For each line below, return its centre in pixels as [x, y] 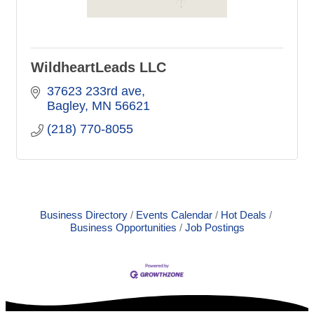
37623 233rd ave [94, 91]
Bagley [66, 106]
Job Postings [214, 228]
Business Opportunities [123, 228]
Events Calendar [174, 215]
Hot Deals [243, 215]
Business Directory [83, 215]
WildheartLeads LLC [98, 68]
